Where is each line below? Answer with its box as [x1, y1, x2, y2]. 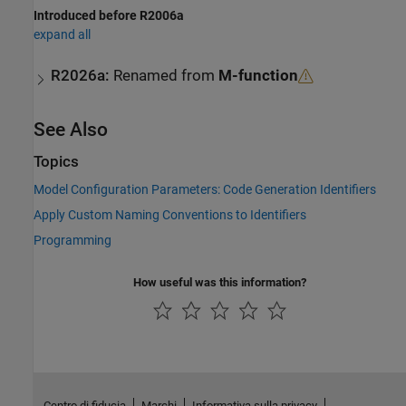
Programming [34, 233, 111, 248]
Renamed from [113, 67, 219, 84]
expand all [34, 26, 91, 42]
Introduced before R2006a [34, 7, 184, 23]
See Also [34, 118, 108, 140]
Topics [34, 153, 79, 170]
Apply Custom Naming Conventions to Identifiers [34, 208, 306, 223]
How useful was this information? [133, 275, 306, 290]
